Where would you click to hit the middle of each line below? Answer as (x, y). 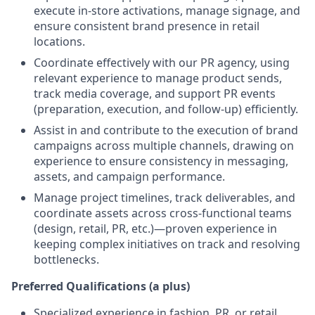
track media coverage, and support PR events (155, 94)
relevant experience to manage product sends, (158, 78)
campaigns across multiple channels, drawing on (164, 146)
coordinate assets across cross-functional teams (163, 213)
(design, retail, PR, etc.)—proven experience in (155, 229)
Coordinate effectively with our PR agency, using (162, 63)
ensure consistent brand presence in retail (147, 26)
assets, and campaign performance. (129, 176)
